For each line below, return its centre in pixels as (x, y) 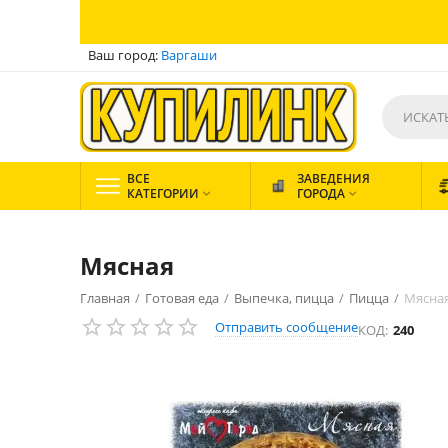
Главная (105, 298)
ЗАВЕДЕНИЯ (333, 178)
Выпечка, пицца (284, 298)
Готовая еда (182, 298)
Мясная (127, 265)
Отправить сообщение (286, 327)
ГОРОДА (321, 193)
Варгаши (189, 55)
